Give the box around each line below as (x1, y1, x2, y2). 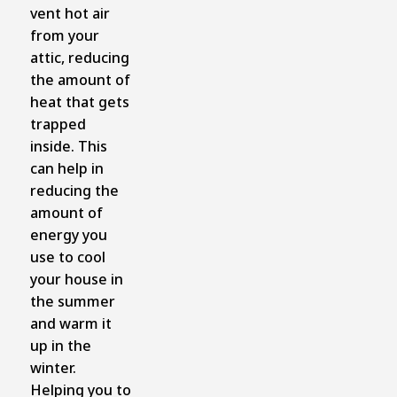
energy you (29, 224, 107, 245)
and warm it (29, 313, 112, 333)
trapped (29, 113, 86, 134)
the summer (29, 291, 115, 311)
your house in (29, 269, 123, 289)
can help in (29, 158, 104, 178)
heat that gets (29, 91, 129, 112)
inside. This (29, 136, 107, 156)
